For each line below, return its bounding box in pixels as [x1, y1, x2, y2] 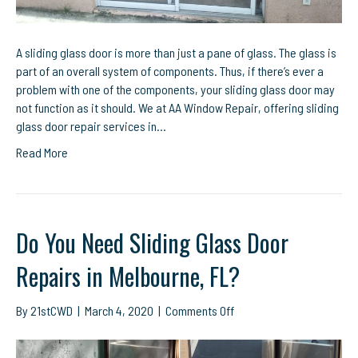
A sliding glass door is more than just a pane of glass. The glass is [16, 45, 336, 61]
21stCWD [30, 303, 73, 319]
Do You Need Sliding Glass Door [16, 225, 288, 261]
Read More [16, 145, 68, 161]
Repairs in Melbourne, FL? [16, 258, 240, 295]
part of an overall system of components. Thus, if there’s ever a [16, 63, 324, 79]
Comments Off [165, 303, 234, 319]
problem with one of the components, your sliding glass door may [16, 82, 335, 97]
